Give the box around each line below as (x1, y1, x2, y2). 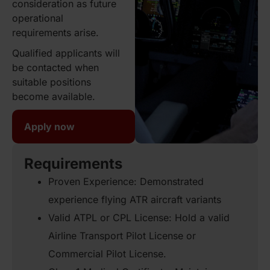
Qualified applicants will (12, 47, 120, 59)
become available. (12, 90, 97, 102)
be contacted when (12, 61, 99, 74)
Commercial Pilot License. (48, 248, 166, 260)
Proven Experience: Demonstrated (48, 175, 204, 187)
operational (12, 12, 63, 24)
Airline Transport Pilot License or (48, 230, 196, 242)
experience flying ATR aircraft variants (48, 193, 221, 206)
